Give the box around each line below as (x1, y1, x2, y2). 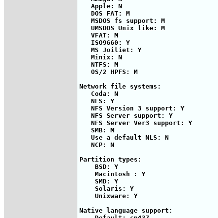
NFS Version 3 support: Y (79, 104, 184, 112)
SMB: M (79, 126, 114, 134)
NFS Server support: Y (79, 111, 173, 119)
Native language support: (79, 206, 173, 214)
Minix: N (79, 53, 122, 61)
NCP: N (79, 141, 114, 148)
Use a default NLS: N (79, 133, 169, 141)
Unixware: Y (79, 192, 138, 200)
